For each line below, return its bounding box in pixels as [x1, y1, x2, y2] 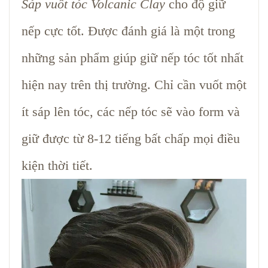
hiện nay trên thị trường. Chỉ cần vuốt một [22, 77, 246, 92]
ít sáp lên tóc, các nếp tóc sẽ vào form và [22, 103, 240, 119]
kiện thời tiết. [22, 157, 93, 173]
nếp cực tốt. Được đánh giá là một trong [22, 23, 235, 38]
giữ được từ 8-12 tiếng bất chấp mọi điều [22, 130, 240, 146]
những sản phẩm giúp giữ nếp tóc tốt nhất [22, 50, 243, 65]
